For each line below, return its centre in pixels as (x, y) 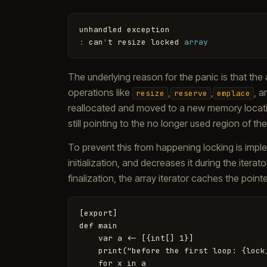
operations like (100, 92)
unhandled (101, 30)
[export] (98, 213)
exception (148, 30)
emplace (234, 93)
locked (165, 42)
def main (98, 226)
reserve (191, 93)
